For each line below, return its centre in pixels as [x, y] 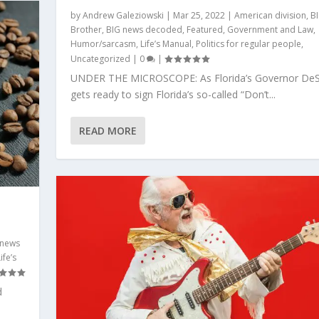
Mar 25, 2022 [199, 16]
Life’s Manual [166, 44]
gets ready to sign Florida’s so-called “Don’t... [173, 95]
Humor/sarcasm [103, 44]
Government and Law [270, 30]
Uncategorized [100, 59]
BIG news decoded [144, 30]
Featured [204, 30]
